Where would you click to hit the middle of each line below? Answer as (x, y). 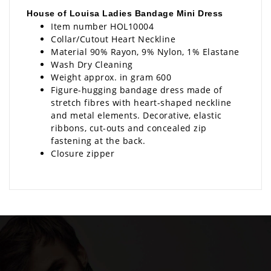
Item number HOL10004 (102, 26)
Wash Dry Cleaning (92, 64)
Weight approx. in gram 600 (111, 77)
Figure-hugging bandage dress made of (136, 90)
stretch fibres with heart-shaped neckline (141, 102)
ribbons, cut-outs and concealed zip (129, 128)
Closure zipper (83, 153)
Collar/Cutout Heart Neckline (113, 39)
